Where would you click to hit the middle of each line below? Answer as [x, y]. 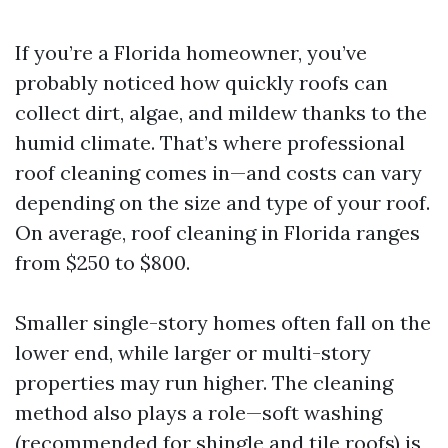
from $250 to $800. [102, 262]
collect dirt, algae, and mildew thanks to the [221, 112]
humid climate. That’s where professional [210, 142]
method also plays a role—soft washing [198, 412]
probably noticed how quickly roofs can [201, 82]
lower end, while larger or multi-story [193, 352]
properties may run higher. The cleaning [204, 382]
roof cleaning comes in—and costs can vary [218, 172]
